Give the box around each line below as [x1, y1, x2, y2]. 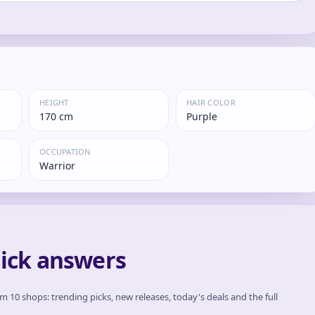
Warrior [39, 159, 75, 172]
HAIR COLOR [186, 97, 236, 108]
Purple [186, 110, 218, 123]
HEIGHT [39, 97, 69, 108]
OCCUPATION [39, 146, 91, 157]
